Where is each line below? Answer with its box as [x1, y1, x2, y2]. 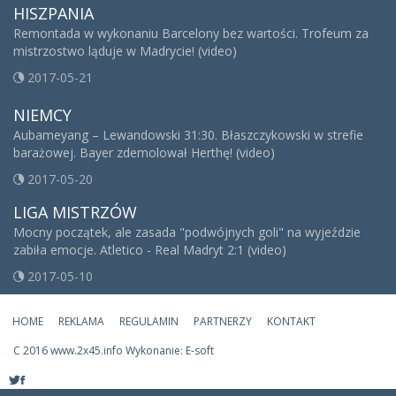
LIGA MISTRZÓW [13, 202, 137, 224]
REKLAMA [58, 314, 104, 330]
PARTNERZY [194, 314, 252, 330]
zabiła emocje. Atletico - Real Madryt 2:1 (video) [13, 241, 286, 259]
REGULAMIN [119, 314, 179, 330]
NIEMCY [13, 104, 72, 126]
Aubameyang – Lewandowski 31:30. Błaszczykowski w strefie [13, 126, 363, 144]
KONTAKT [267, 314, 316, 330]
